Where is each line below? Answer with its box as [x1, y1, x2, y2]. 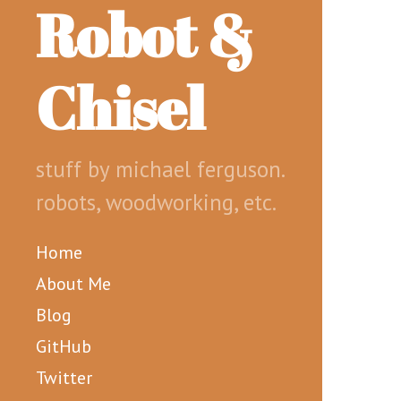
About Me [36, 272, 111, 295]
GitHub [36, 335, 91, 358]
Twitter [36, 366, 92, 389]
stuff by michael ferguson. [36, 155, 284, 183]
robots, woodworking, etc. [36, 188, 277, 217]
